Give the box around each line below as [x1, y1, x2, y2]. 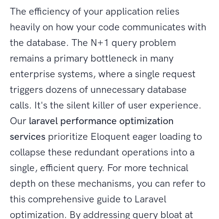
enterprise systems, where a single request [10, 68, 196, 80]
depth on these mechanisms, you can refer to [10, 177, 205, 190]
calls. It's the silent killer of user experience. [10, 99, 201, 111]
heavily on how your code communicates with [10, 21, 206, 33]
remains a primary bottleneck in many [10, 52, 174, 65]
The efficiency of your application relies [10, 5, 179, 18]
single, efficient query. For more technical [10, 162, 188, 174]
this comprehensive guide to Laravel [10, 193, 166, 205]
